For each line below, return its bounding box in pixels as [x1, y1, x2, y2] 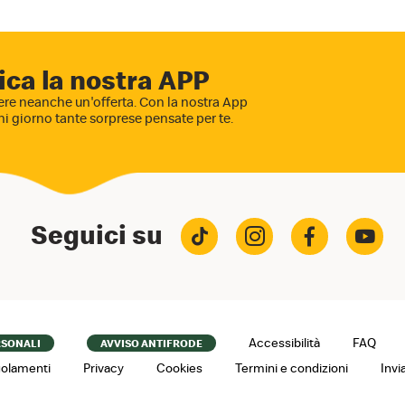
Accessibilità [249, 336, 320, 350]
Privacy [83, 362, 124, 375]
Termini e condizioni [235, 362, 348, 375]
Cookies [156, 362, 202, 375]
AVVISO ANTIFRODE [100, 337, 202, 349]
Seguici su [31, 222, 163, 250]
